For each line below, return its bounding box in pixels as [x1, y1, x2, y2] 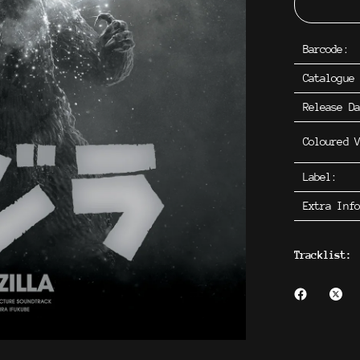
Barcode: [302, 43, 349, 55]
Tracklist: [294, 248, 352, 261]
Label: [302, 170, 337, 183]
